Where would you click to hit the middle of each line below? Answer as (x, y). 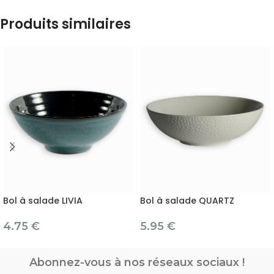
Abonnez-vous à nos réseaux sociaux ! (137, 263)
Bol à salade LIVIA (43, 201)
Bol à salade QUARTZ (187, 201)
